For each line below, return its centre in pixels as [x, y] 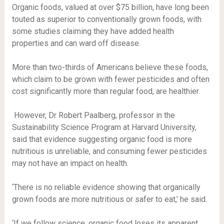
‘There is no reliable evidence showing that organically [106, 187]
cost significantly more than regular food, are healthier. [106, 91]
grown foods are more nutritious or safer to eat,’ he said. [110, 199]
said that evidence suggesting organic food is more [102, 139]
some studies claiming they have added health [93, 31]
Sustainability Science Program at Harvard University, [104, 127]
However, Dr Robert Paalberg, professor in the [94, 115]
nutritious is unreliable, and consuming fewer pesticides [109, 151]
